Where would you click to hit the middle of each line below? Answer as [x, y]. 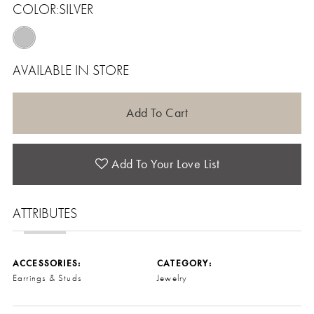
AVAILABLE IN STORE [70, 70]
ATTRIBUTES [45, 213]
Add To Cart [157, 113]
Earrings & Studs [47, 278]
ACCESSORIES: [47, 264]
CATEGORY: [184, 264]
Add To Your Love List [165, 164]
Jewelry [172, 278]
